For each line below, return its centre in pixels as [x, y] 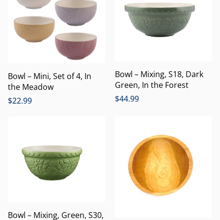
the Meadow [31, 87]
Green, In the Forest [152, 85]
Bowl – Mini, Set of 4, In [50, 76]
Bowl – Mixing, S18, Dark [159, 74]
